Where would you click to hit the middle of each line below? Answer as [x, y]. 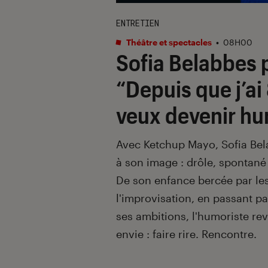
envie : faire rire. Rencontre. [186, 234]
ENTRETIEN [138, 23]
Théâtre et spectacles [168, 42]
